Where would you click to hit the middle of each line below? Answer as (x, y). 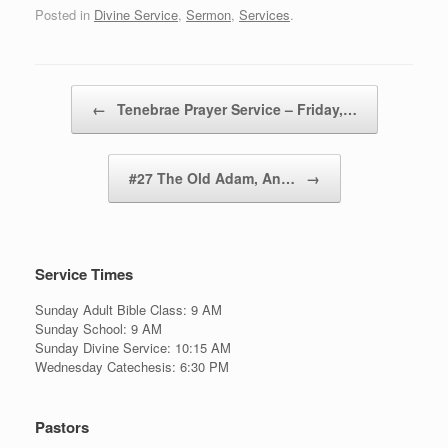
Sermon (208, 15)
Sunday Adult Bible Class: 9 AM (128, 310)
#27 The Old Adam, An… (213, 178)
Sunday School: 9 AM (98, 329)
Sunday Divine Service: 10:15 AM (133, 348)
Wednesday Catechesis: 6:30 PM (132, 367)
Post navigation (80, 95)
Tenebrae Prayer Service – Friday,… (234, 109)
